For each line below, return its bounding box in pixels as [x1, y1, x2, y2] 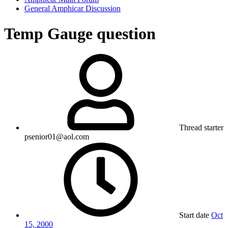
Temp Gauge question [4, 24, 156, 43]
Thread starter [179, 123, 223, 132]
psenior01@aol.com [24, 132, 89, 141]
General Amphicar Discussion [24, 4, 121, 13]
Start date [179, 211, 209, 220]
